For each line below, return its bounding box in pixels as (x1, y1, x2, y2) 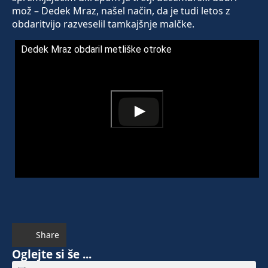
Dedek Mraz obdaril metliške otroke (21, 44, 172, 56)
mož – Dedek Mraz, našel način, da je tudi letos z (12, 4, 230, 18)
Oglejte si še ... (12, 245, 92, 262)
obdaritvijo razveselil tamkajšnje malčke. (12, 17, 194, 31)
